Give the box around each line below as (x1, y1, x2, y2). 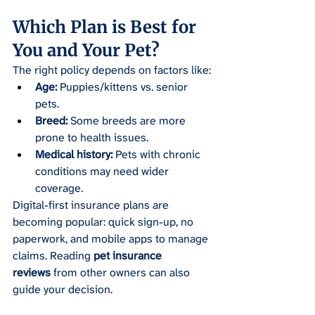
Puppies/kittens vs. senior (57, 79, 191, 95)
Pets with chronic (112, 147, 203, 162)
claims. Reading (13, 248, 94, 264)
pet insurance (94, 248, 165, 264)
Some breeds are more (67, 113, 188, 129)
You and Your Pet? (13, 39, 160, 62)
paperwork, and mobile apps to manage (13, 231, 211, 247)
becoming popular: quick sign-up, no (13, 214, 196, 230)
